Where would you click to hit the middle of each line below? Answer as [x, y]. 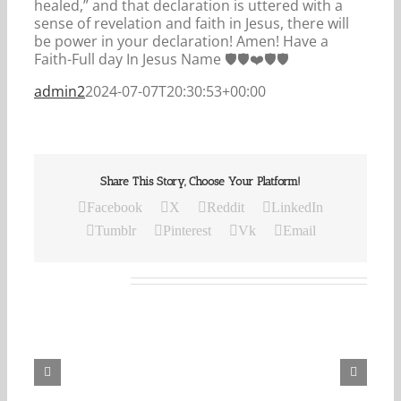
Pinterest [187, 231]
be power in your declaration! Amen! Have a [181, 41]
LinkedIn [297, 208]
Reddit [226, 208]
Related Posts [80, 280]
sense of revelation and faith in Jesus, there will [192, 23]
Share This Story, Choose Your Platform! [200, 181]
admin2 [60, 91]
